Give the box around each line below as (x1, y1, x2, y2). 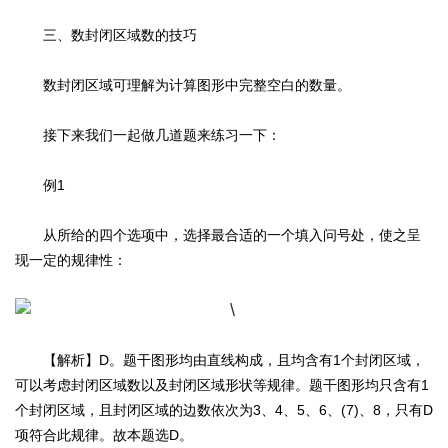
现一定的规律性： (15, 252, 127, 269)
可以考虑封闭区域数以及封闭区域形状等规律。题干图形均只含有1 (15, 377, 429, 394)
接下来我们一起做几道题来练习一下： (15, 127, 281, 144)
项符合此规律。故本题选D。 (15, 427, 193, 444)
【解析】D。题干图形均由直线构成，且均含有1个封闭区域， (15, 352, 425, 369)
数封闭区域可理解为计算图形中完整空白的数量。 (15, 77, 351, 94)
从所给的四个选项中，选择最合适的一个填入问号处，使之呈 (15, 227, 421, 244)
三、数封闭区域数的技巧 (15, 27, 197, 44)
